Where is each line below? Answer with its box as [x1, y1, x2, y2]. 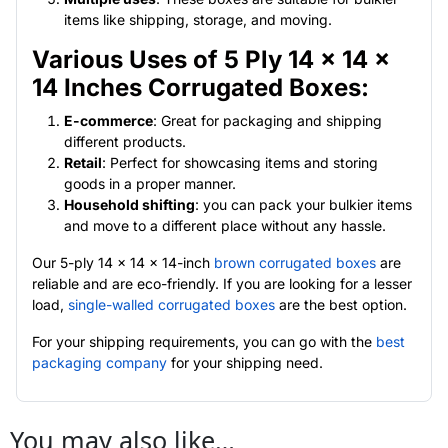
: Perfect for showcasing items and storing [102, 153, 378, 171]
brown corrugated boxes [214, 253, 376, 271]
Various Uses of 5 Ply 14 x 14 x [32, 44, 390, 74]
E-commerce [64, 111, 153, 129]
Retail [64, 153, 102, 171]
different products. [64, 132, 186, 150]
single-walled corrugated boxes [68, 295, 275, 313]
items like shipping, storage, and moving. [64, 10, 332, 28]
